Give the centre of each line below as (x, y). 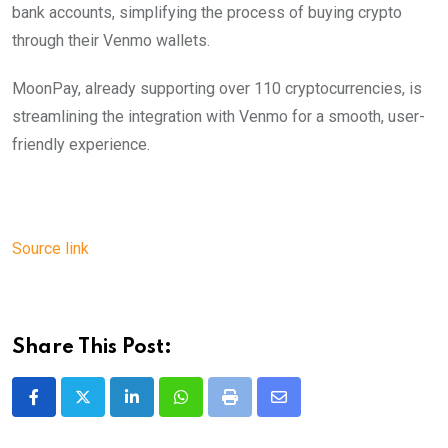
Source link (50, 248)
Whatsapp (214, 409)
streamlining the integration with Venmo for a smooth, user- (218, 116)
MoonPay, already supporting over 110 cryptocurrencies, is (217, 88)
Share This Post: (92, 347)
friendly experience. (83, 144)
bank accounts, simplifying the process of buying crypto (207, 12)
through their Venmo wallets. (113, 40)
